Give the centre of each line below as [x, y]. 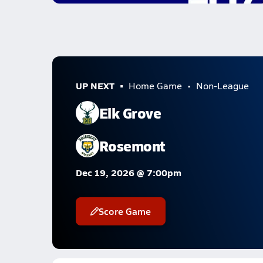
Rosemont [132, 145]
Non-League [222, 85]
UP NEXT [95, 85]
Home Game [155, 85]
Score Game [124, 211]
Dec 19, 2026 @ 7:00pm [128, 172]
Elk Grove [130, 112]
